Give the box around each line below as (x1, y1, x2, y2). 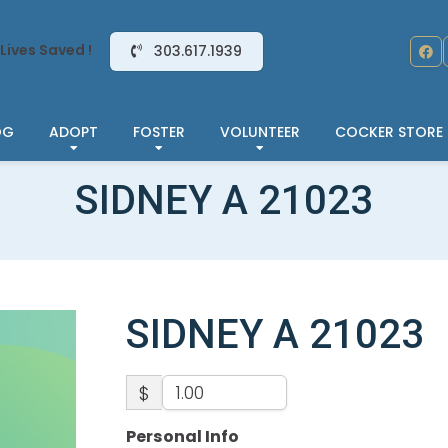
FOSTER (133, 121, 185, 142)
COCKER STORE (335, 121, 443, 142)
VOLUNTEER (220, 121, 300, 142)
